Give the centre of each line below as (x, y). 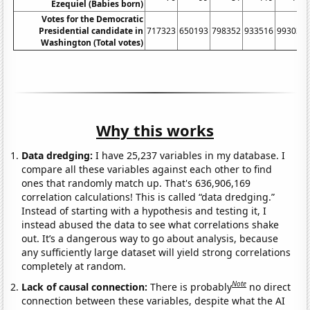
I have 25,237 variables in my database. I (189, 156)
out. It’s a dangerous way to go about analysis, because (150, 239)
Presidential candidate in (91, 31)
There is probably (191, 286)
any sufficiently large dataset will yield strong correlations (156, 253)
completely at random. (74, 266)
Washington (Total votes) (92, 43)
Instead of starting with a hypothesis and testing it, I (144, 211)
